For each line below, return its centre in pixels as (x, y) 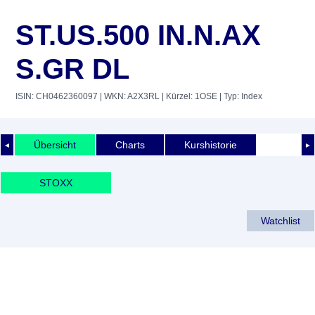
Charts (130, 144)
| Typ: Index (240, 96)
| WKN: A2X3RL (129, 96)
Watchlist (281, 220)
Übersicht (55, 144)
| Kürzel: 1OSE (188, 96)
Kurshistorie (211, 144)
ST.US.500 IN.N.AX (138, 35)
